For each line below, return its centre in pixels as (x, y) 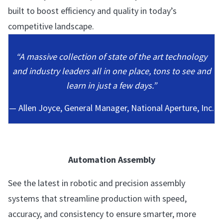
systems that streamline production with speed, (97, 198)
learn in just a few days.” (111, 85)
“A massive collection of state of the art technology (111, 56)
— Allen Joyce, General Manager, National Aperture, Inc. (111, 108)
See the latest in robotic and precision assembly (97, 183)
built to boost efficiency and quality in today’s (92, 11)
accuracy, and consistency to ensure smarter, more (102, 214)
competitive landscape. (51, 26)
